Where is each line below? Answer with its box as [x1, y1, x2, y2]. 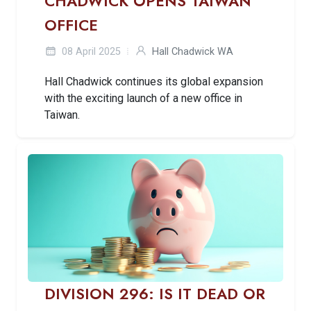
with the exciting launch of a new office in [44, 91, 242, 105]
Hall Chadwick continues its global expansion [44, 74, 263, 88]
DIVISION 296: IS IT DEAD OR [44, 283, 265, 305]
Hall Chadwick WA [152, 45, 233, 58]
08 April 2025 [59, 45, 121, 58]
